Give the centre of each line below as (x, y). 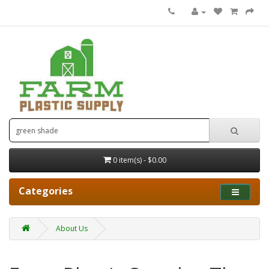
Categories (46, 191)
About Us (72, 229)
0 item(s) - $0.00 (139, 160)
